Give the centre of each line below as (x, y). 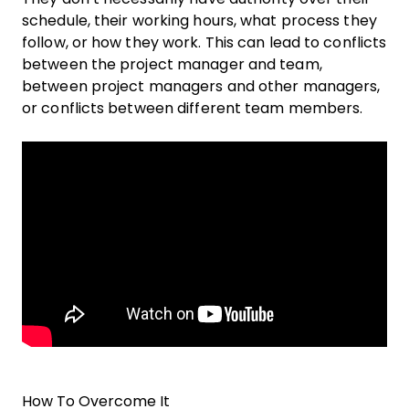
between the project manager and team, (172, 64)
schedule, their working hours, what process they (199, 21)
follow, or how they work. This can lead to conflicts (204, 42)
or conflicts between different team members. (194, 108)
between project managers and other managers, (201, 86)
